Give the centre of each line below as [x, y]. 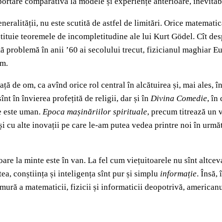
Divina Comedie [179, 99]
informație [178, 174]
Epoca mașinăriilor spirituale [95, 112]
